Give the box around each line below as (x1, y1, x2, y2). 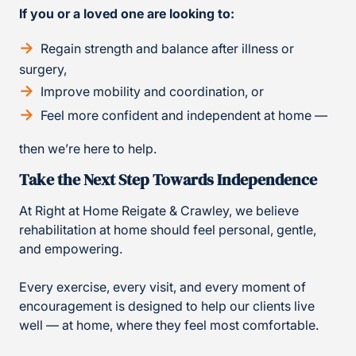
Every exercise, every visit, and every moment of (19, 279, 306, 296)
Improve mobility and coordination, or (41, 83, 264, 100)
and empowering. (19, 241, 126, 257)
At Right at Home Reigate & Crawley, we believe (19, 203, 299, 219)
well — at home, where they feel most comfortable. (19, 317, 319, 334)
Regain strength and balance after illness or (41, 41, 294, 57)
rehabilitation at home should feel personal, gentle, (19, 222, 316, 238)
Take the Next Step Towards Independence (19, 168, 317, 192)
